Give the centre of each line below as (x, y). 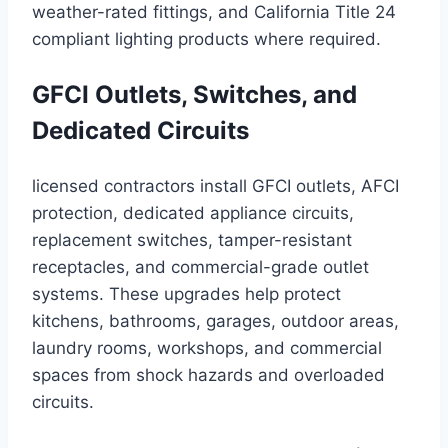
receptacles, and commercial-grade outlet (200, 267)
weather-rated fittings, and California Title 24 (214, 12)
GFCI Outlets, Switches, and (194, 95)
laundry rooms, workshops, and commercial (207, 348)
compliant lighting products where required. (206, 39)
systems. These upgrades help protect (186, 294)
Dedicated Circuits (140, 131)
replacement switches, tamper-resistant (192, 240)
